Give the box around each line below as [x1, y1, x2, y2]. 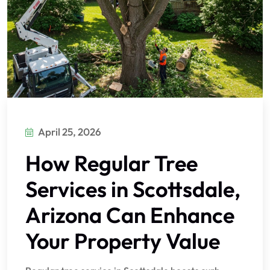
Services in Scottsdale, [25, 175, 240, 203]
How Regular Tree [25, 149, 198, 177]
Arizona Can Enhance [25, 201, 234, 229]
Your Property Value [25, 227, 220, 255]
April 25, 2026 [38, 125, 101, 139]
